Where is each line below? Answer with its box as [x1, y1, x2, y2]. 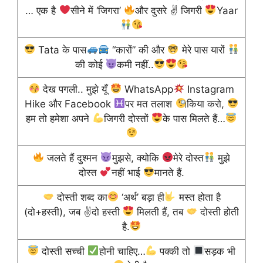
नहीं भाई [111, 166, 143, 178]
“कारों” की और [109, 43, 168, 56]
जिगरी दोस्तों [103, 112, 151, 124]
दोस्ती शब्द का [53, 191, 107, 203]
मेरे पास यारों [178, 43, 228, 56]
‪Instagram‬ [184, 83, 235, 95]
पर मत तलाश [125, 97, 176, 110]
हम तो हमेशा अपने [26, 112, 93, 124]
